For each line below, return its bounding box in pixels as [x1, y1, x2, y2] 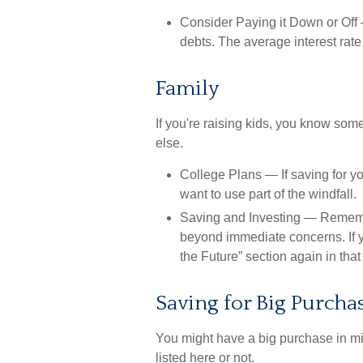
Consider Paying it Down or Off [180, 15, 357, 29]
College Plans [180, 168, 262, 181]
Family [156, 77, 219, 100]
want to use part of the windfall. [180, 187, 357, 201]
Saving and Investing [180, 211, 301, 224]
